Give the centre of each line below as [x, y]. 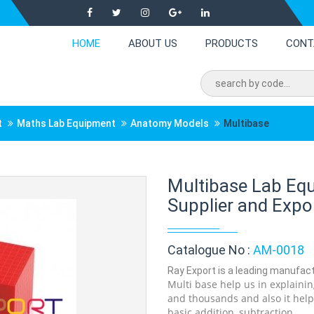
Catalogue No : [210, 250]
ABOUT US [153, 43]
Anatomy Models [170, 123]
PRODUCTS [232, 43]
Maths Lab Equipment [66, 123]
